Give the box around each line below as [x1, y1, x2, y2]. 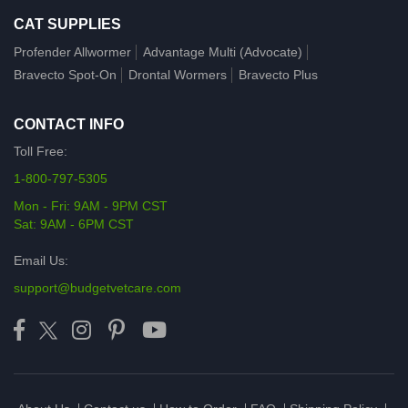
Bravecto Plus [239, 66, 318, 82]
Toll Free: [14, 143, 67, 158]
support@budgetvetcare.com [14, 280, 181, 295]
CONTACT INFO [14, 116, 124, 132]
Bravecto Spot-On [14, 66, 117, 82]
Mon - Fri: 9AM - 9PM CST [14, 198, 168, 213]
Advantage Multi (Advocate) [143, 44, 302, 59]
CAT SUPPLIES [14, 15, 121, 32]
